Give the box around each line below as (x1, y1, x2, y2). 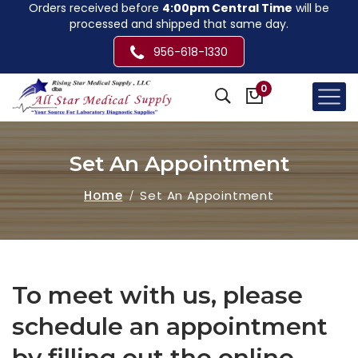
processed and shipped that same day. (70, 16, 288, 32)
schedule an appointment (12, 312, 328, 341)
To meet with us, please (12, 280, 303, 310)
